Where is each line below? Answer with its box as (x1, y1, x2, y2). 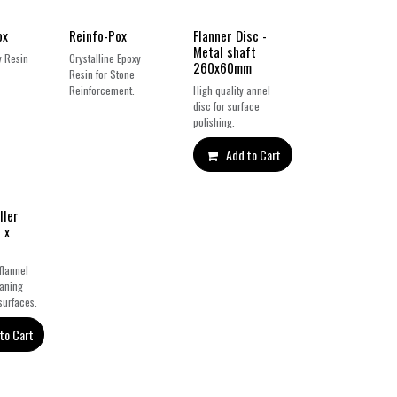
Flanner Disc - (193, 26, 268, 46)
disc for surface (193, 98, 261, 114)
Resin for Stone (69, 66, 136, 82)
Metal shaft (193, 42, 257, 62)
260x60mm (193, 58, 253, 78)
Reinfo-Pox (69, 26, 128, 46)
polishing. (193, 114, 236, 130)
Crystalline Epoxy (69, 51, 142, 66)
